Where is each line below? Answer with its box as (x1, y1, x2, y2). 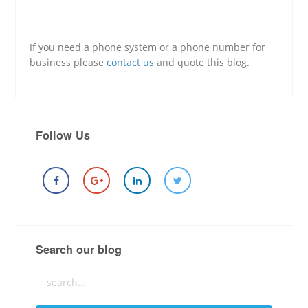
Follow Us (36, 127, 91, 144)
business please (30, 56, 107, 69)
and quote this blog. (154, 56, 250, 69)
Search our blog (36, 241, 122, 257)
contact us (107, 56, 155, 69)
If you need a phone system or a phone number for (30, 41, 266, 54)
